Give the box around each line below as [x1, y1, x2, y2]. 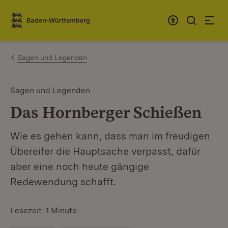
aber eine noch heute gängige [10, 160, 149, 173]
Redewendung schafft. [10, 176, 116, 188]
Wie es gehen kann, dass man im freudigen [10, 130, 210, 142]
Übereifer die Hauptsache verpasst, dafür [10, 145, 201, 157]
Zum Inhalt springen [25, 11, 109, 21]
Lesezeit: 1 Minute [10, 206, 77, 215]
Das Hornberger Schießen [10, 102, 202, 122]
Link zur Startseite [10, 19, 85, 30]
